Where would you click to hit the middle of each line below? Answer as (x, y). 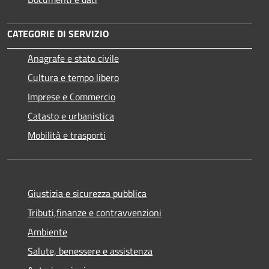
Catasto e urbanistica (71, 116)
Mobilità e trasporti (67, 135)
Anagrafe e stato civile (73, 59)
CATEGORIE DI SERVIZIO (58, 34)
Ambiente (47, 232)
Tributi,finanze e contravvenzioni (95, 213)
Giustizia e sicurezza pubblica (87, 194)
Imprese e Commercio (71, 97)
